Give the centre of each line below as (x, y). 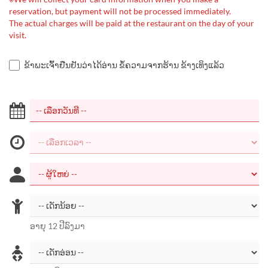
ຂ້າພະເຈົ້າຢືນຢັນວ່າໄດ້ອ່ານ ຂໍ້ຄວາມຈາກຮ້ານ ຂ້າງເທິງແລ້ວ (124, 65)
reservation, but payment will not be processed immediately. (120, 11)
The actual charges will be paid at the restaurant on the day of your (132, 23)
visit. (18, 35)
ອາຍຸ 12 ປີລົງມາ (57, 226)
